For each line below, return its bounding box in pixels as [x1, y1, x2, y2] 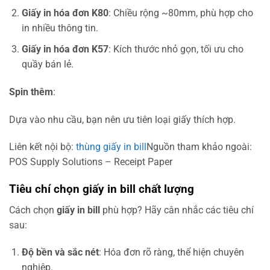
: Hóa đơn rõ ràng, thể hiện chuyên [98, 246, 244, 259]
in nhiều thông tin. [21, 22, 98, 34]
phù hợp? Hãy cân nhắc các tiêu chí [100, 204, 254, 216]
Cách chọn [9, 204, 57, 216]
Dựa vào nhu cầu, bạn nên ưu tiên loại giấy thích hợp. [9, 113, 236, 125]
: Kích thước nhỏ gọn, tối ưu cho [108, 43, 243, 55]
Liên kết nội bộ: [9, 141, 76, 153]
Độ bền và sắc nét [21, 246, 99, 259]
